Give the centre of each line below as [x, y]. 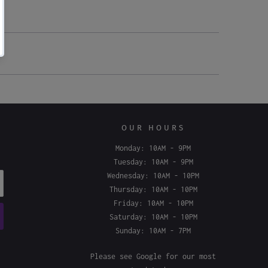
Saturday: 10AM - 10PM [153, 252]
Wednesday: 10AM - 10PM [153, 211]
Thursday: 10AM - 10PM [153, 225]
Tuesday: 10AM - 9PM [153, 197]
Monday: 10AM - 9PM [153, 184]
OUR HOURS [153, 163]
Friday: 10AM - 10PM [153, 239]
